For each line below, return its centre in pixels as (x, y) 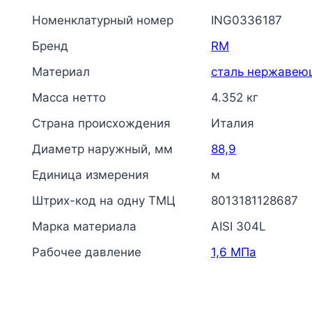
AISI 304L (239, 226)
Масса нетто (69, 97)
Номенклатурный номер (103, 20)
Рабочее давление (87, 252)
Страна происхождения (101, 123)
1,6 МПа (234, 252)
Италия (233, 123)
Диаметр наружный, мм (102, 149)
